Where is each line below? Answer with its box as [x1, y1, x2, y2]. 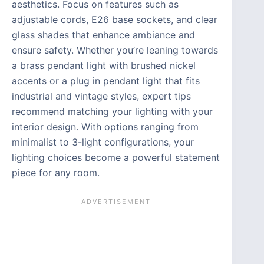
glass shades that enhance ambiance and [12, 28, 195, 41]
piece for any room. [12, 166, 100, 179]
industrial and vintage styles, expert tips [12, 90, 191, 102]
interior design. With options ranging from [12, 120, 199, 133]
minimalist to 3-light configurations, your [12, 136, 194, 148]
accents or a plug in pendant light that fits [12, 74, 200, 87]
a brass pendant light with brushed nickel [12, 59, 196, 71]
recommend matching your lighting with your [12, 105, 213, 117]
